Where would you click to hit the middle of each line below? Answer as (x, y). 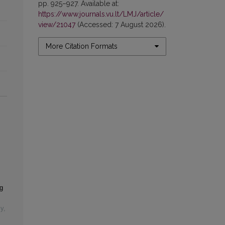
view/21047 (57, 24)
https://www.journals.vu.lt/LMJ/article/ (101, 14)
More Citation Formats (82, 46)
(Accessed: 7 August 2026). (121, 24)
